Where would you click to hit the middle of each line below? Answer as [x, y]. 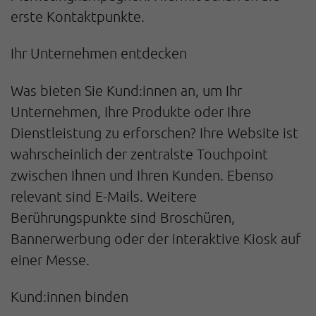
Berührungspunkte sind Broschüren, [123, 217]
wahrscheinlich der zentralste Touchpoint [139, 153]
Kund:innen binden [69, 296]
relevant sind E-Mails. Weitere [104, 196]
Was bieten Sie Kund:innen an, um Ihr [126, 90]
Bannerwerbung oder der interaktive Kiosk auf [156, 238]
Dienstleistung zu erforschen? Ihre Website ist [154, 132]
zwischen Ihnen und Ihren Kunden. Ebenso [142, 175]
